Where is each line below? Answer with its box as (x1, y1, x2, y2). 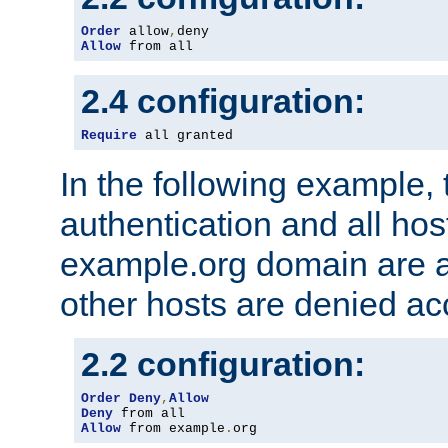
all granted (137, 128, 233, 144)
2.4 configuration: (81, 82, 365, 121)
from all (121, 39, 193, 55)
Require (81, 128, 137, 144)
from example (121, 421, 225, 437)
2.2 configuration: (81, 345, 365, 384)
